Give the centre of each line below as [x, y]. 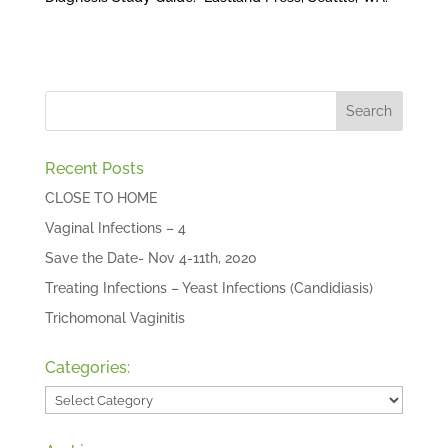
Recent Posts [94, 168]
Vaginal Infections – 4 [115, 227]
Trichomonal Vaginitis [114, 317]
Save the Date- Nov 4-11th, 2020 [150, 257]
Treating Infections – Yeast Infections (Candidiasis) [208, 287]
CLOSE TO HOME [100, 197]
